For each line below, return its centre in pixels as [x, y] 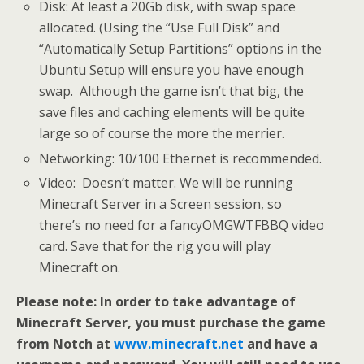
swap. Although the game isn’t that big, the [172, 91]
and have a [281, 343]
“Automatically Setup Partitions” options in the [181, 49]
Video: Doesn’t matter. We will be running [167, 182]
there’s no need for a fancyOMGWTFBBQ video [182, 225]
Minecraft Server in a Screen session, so [161, 204]
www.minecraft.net [179, 343]
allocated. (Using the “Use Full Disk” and [160, 28]
